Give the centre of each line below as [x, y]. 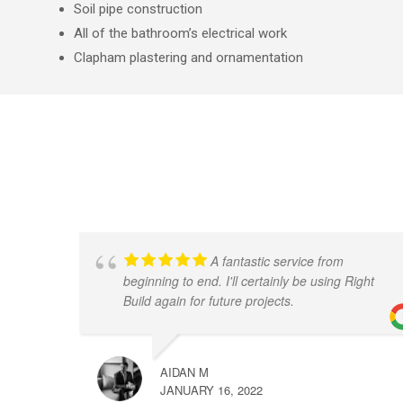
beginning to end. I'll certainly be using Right [249, 281]
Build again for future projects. [209, 301]
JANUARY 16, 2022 [211, 390]
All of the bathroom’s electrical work [180, 34]
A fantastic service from [277, 261]
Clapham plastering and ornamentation [188, 58]
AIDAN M [184, 372]
